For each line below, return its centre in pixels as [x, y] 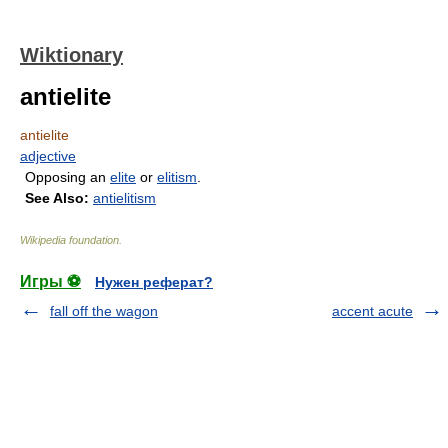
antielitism [124, 198]
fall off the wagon [104, 311]
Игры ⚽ [50, 281]
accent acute [372, 311]
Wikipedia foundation [69, 240]
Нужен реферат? [154, 282]
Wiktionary [71, 55]
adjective [48, 156]
